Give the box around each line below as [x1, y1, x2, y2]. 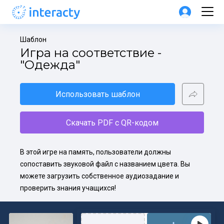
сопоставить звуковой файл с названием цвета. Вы [20, 160, 190, 168]
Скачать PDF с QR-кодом [65, 117, 158, 127]
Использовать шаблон [55, 89, 140, 99]
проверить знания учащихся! [20, 184, 116, 192]
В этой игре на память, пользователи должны [20, 148, 171, 156]
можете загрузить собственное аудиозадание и [20, 172, 179, 180]
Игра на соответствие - [20, 45, 161, 60]
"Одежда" [20, 57, 80, 72]
